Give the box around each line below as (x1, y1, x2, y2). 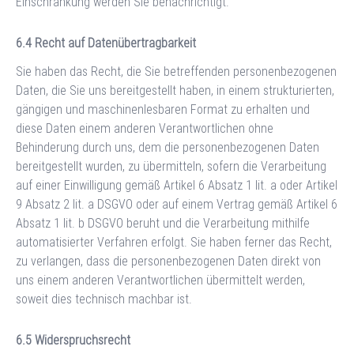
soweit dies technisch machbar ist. (16, 291, 192, 307)
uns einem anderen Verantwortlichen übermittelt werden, (16, 272, 305, 288)
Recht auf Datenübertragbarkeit (35, 35, 196, 51)
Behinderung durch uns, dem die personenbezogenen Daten (16, 139, 319, 155)
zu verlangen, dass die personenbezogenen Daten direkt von (16, 253, 321, 269)
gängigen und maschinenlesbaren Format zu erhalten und (16, 101, 310, 117)
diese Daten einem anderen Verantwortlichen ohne (16, 120, 273, 136)
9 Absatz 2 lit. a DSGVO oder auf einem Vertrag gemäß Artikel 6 (16, 196, 337, 212)
